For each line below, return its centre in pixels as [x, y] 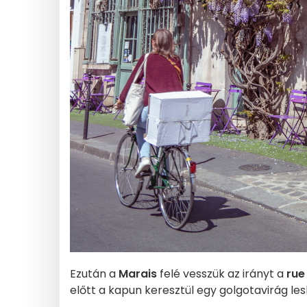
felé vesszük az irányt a [222, 274]
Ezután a [94, 274]
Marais [138, 274]
